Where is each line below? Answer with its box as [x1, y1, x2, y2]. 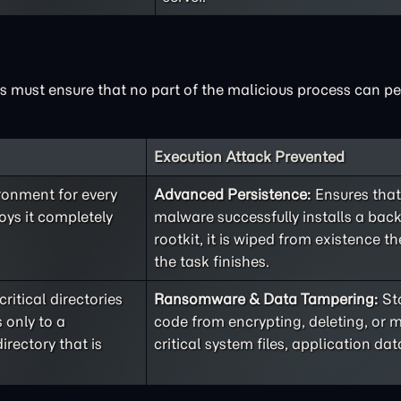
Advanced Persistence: [154, 185, 311, 203]
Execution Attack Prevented [154, 148, 345, 166]
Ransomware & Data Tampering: [154, 290, 379, 308]
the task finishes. [154, 252, 269, 270]
